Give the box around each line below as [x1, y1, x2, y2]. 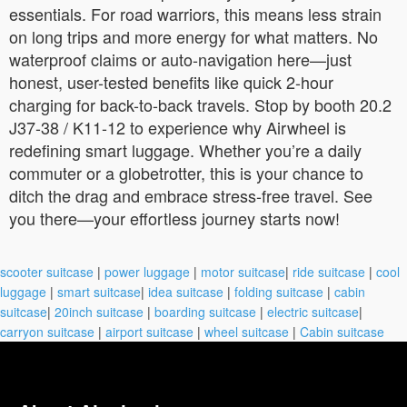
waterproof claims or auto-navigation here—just [9, 46, 352, 71]
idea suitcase [148, 282, 223, 301]
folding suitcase [234, 282, 323, 301]
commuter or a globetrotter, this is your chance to [9, 160, 363, 184]
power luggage [104, 262, 190, 281]
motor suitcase [201, 262, 285, 281]
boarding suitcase [154, 302, 256, 321]
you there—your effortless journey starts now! [9, 205, 340, 230]
